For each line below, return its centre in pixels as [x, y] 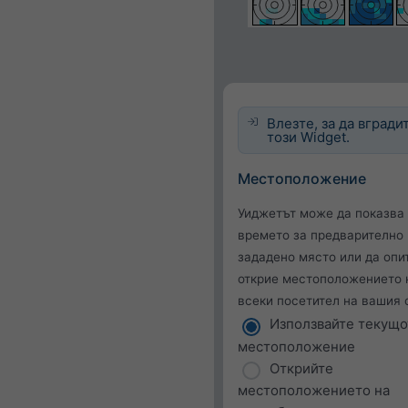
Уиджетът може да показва [321, 213]
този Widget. [309, 137]
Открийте [301, 368]
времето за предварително [321, 235]
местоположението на [314, 390]
